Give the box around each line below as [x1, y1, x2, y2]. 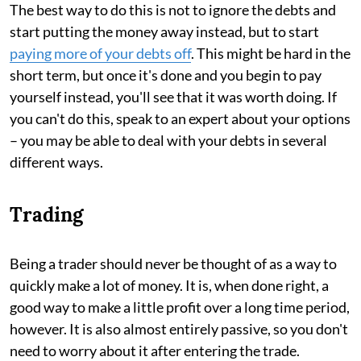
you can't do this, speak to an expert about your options [10, 110, 351, 127]
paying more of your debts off [10, 44, 191, 62]
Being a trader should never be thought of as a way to [10, 255, 337, 272]
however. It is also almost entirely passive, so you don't [10, 320, 348, 338]
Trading [10, 202, 83, 227]
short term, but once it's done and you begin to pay [10, 66, 322, 84]
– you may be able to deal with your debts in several [10, 131, 327, 149]
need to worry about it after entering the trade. [10, 342, 300, 359]
